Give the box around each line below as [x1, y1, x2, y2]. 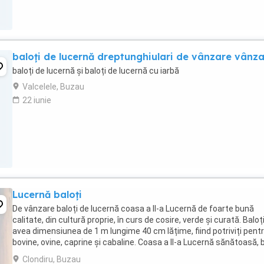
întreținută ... [12, 249, 60, 258]
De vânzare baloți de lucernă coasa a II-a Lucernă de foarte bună [12, 204, 254, 213]
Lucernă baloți [12, 189, 82, 200]
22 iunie [22, 95, 51, 105]
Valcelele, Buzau [22, 82, 84, 91]
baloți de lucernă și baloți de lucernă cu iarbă [12, 66, 179, 75]
